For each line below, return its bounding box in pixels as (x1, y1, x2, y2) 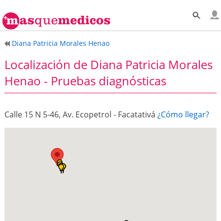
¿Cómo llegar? (157, 109, 209, 120)
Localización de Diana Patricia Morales (4, 56, 213, 73)
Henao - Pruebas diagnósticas (4, 72, 166, 89)
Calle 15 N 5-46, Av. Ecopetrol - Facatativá (4, 109, 157, 120)
